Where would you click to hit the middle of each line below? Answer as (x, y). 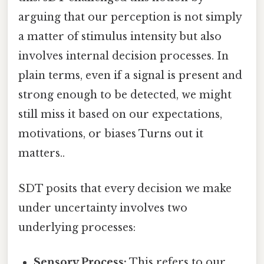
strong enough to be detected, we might (125, 95)
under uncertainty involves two (103, 208)
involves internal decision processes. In (123, 56)
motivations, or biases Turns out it (111, 134)
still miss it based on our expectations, (120, 115)
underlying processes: (77, 227)
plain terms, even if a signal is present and (130, 76)
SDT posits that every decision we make (125, 188)
